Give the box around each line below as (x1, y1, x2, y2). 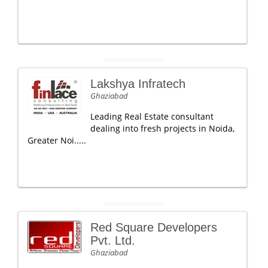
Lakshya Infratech (90, 77, 185, 90)
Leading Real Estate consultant (90, 111, 214, 122)
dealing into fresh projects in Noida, (90, 123, 234, 134)
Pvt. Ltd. (90, 234, 135, 247)
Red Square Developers (90, 221, 217, 234)
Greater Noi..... (28, 135, 86, 146)
